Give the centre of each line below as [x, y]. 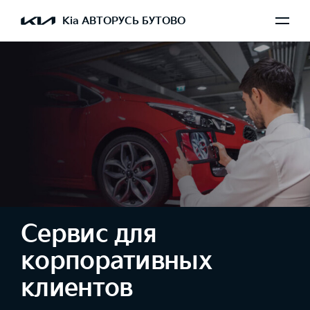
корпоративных [116, 261]
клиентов [77, 288]
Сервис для [89, 234]
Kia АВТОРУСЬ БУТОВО [124, 21]
